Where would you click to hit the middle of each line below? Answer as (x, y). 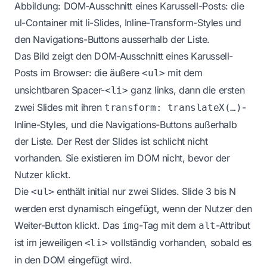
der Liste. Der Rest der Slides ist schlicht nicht (111, 141)
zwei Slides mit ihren (60, 107)
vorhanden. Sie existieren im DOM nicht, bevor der (122, 158)
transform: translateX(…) (173, 107)
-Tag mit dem (169, 225)
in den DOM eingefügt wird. (73, 260)
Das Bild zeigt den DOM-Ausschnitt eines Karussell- (124, 56)
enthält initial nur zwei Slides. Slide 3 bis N (145, 191)
